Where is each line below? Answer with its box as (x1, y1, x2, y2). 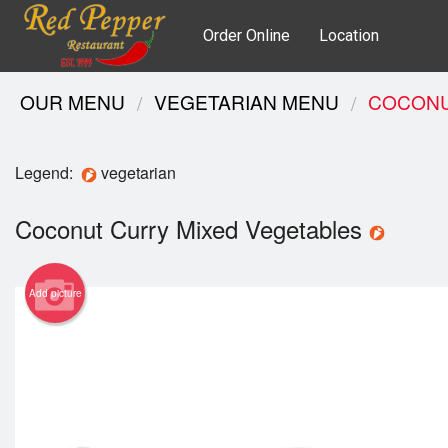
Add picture (28, 286, 82, 301)
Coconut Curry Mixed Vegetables (15, 211, 369, 247)
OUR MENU (20, 88, 125, 115)
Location (319, 26, 380, 45)
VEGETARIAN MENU (154, 88, 339, 115)
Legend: (15, 161, 81, 184)
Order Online (203, 26, 291, 45)
